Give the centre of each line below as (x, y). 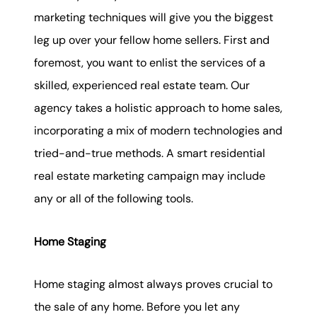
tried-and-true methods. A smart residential (150, 154)
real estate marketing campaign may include (150, 176)
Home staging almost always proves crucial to (153, 284)
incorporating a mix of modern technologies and (158, 131)
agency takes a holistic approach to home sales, (158, 108)
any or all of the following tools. (114, 199)
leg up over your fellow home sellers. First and (152, 40)
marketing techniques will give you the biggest (154, 18)
